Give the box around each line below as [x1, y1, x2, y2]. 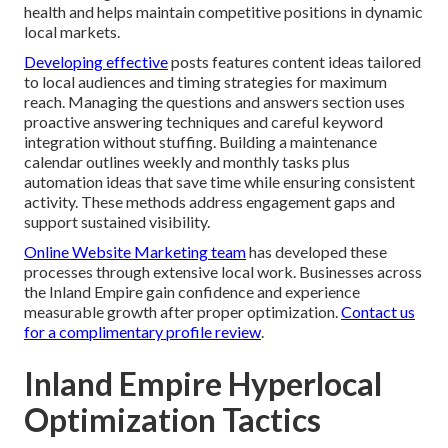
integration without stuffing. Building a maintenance [24, 132, 377, 152]
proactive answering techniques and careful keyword [24, 112, 383, 132]
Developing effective [24, 52, 168, 72]
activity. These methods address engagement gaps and [24, 192, 395, 212]
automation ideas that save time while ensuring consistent [24, 172, 415, 192]
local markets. [24, 22, 120, 42]
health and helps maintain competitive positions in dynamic [24, 2, 423, 22]
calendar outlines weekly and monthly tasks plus [24, 152, 350, 172]
